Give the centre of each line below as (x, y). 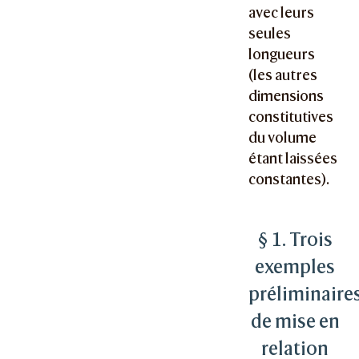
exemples (295, 267)
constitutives (291, 116)
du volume (283, 137)
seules (270, 33)
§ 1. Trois (295, 240)
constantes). (289, 179)
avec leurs (282, 12)
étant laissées (293, 158)
